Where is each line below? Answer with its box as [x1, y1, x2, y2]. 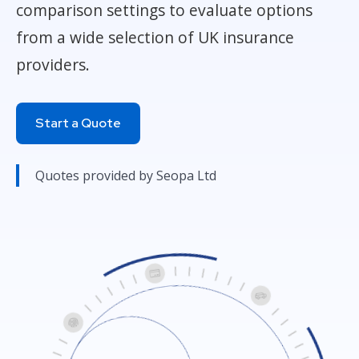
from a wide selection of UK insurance [16, 26, 294, 48]
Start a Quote [35, 115, 121, 131]
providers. [16, 54, 90, 75]
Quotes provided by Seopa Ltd [35, 167, 216, 184]
